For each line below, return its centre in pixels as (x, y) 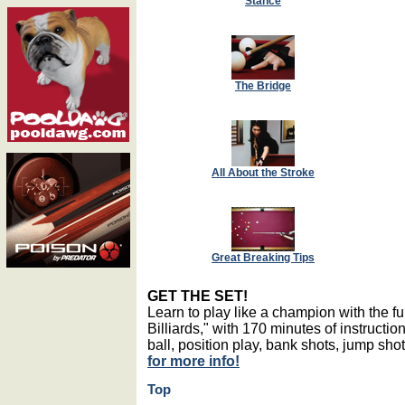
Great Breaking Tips (263, 257)
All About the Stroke (263, 172)
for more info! (193, 360)
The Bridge (263, 85)
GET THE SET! (198, 295)
